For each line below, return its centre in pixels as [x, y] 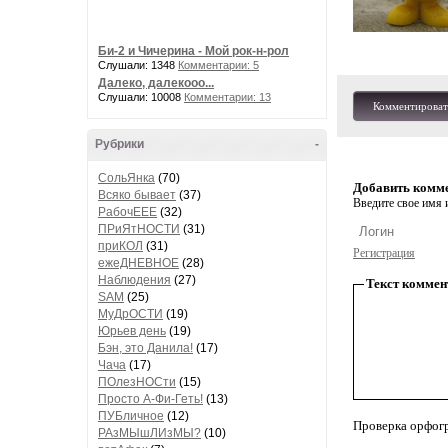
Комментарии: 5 [218, 65]
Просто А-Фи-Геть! [150, 399]
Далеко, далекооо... [156, 83]
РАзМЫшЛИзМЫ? [149, 433]
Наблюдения [134, 280]
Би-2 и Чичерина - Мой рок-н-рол [193, 51]
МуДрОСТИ [130, 314]
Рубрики [119, 144]
